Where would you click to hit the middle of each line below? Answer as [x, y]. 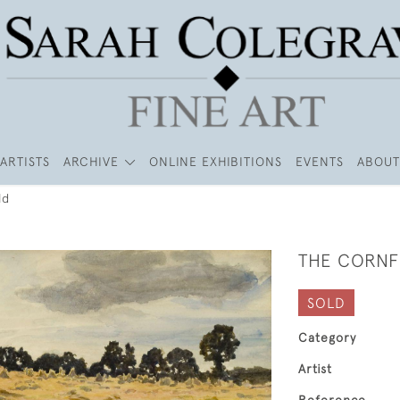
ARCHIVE [92, 162]
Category [327, 337]
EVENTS [319, 162]
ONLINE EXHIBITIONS [215, 162]
